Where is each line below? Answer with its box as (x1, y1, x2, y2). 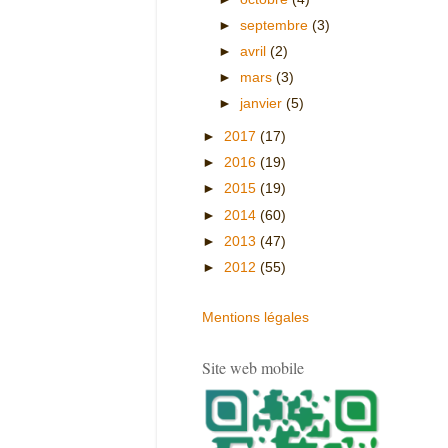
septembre (240, 17, 313, 33)
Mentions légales (202, 310, 309, 326)
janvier (240, 96, 287, 112)
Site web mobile (202, 357, 304, 379)
